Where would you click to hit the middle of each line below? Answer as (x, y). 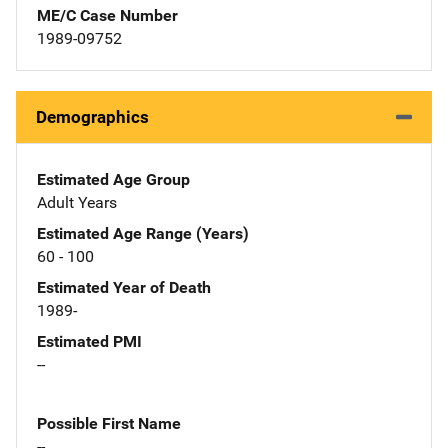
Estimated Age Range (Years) (143, 233)
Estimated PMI (89, 341)
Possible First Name (109, 423)
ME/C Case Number (107, 15)
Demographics (92, 116)
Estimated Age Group (113, 179)
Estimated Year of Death (124, 287)
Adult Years (77, 202)
